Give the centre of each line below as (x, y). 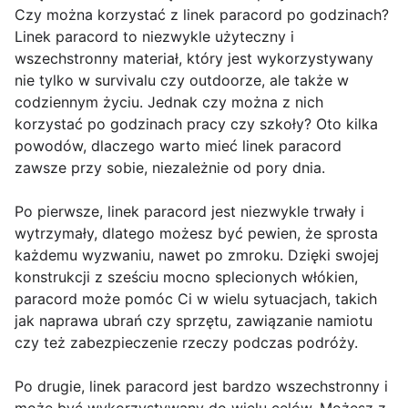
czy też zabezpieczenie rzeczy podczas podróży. (186, 343)
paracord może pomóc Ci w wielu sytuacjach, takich (196, 299)
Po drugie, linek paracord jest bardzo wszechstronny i (201, 387)
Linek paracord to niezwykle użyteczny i (154, 37)
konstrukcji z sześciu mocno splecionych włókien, (186, 277)
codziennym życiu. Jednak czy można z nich (169, 102)
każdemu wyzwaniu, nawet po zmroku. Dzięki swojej (197, 255)
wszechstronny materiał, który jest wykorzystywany (194, 59)
